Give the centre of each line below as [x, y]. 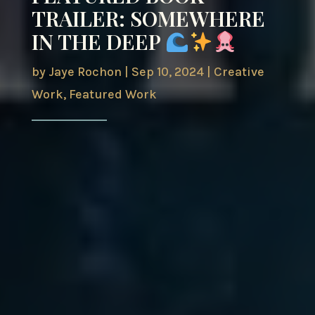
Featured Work [112, 94]
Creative [239, 71]
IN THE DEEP [98, 41]
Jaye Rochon [85, 71]
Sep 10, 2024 [167, 71]
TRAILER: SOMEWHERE [148, 18]
